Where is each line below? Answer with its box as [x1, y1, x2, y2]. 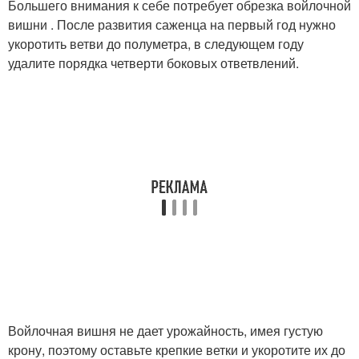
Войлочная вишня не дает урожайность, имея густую [8, 321, 323, 340]
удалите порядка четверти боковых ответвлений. [8, 53, 299, 72]
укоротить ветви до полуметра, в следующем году [8, 34, 304, 53]
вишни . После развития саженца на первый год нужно [8, 14, 336, 34]
